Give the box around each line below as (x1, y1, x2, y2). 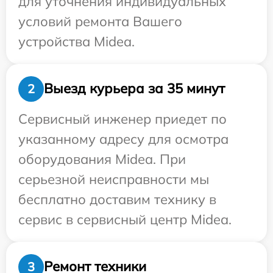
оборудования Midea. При (18, 150, 186, 168)
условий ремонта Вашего (18, 12, 182, 30)
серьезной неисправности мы (18, 170, 209, 188)
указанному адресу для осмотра (18, 130, 229, 147)
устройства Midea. (18, 32, 135, 50)
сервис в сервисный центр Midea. (18, 210, 232, 228)
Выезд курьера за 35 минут (44, 80, 225, 97)
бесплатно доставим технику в (18, 190, 216, 208)
